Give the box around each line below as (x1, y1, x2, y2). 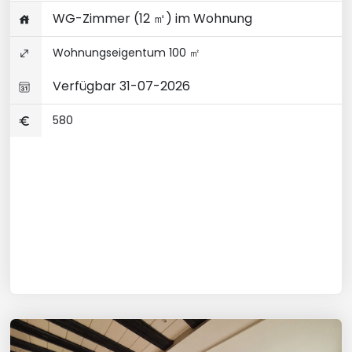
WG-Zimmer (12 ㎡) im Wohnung (49, 9, 252, 27)
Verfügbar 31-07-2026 (49, 77, 190, 95)
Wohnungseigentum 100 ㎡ (49, 45, 200, 60)
